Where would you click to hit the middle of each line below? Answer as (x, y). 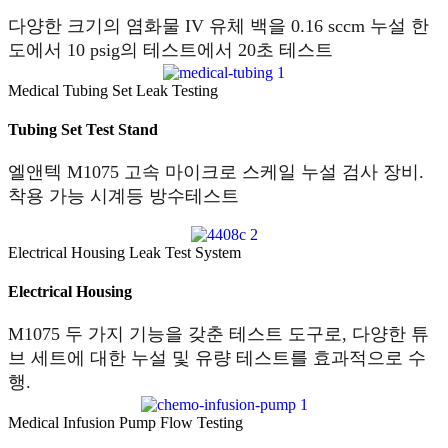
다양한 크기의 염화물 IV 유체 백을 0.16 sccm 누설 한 (218, 26)
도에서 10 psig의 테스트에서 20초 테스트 (170, 50)
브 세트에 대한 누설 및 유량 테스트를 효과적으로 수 (217, 358)
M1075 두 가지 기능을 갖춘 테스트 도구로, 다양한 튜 (218, 334)
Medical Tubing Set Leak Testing (113, 90)
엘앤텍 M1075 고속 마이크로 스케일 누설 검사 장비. (216, 172)
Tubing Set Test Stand (83, 130)
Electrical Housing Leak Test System (124, 252)
